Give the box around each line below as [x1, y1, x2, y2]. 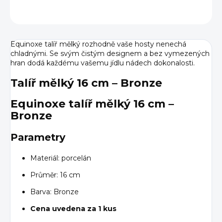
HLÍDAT [187, 8, 212, 16]
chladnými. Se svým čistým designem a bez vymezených [10, 49, 210, 58]
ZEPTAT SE [124, 8, 160, 16]
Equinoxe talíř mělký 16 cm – [10, 97, 174, 111]
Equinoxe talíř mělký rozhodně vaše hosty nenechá [10, 40, 186, 49]
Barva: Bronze [30, 187, 79, 196]
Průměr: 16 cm [30, 170, 80, 179]
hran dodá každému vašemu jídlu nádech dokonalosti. [10, 58, 195, 68]
